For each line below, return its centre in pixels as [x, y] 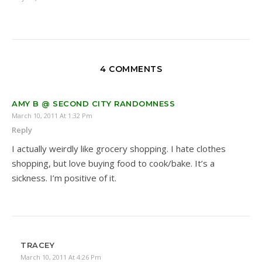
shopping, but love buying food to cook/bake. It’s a [113, 163]
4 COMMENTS [131, 69]
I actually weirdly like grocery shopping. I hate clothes [119, 148]
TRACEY [37, 245]
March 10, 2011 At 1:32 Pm [52, 115]
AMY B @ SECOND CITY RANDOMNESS [93, 103]
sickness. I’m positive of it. [64, 177]
